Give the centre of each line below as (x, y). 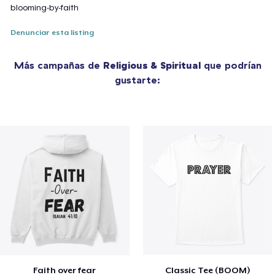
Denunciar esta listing (52, 33)
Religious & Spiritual (152, 65)
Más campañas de (58, 65)
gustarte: (137, 80)
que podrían (231, 65)
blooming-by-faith (45, 8)
